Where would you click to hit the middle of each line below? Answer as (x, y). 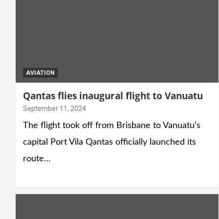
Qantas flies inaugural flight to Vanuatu (113, 96)
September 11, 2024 (55, 108)
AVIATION (40, 73)
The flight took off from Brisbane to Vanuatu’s (112, 125)
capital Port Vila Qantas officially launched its (109, 142)
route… (37, 159)
